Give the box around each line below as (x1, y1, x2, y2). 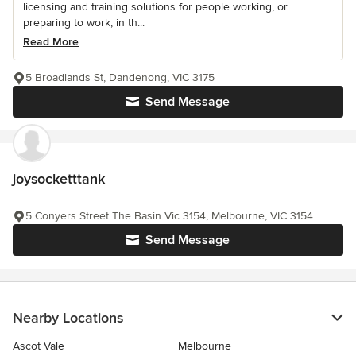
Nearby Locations (13, 309, 123, 327)
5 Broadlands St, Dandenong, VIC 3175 (25, 71, 215, 84)
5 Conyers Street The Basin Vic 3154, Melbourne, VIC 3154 (25, 209, 313, 222)
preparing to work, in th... (23, 16, 145, 29)
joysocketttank (13, 170, 105, 188)
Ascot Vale (13, 339, 64, 353)
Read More (23, 35, 79, 48)
